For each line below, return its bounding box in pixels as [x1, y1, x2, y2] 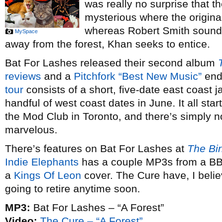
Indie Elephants [5, 156, 79, 167]
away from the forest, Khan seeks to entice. [5, 38, 210, 50]
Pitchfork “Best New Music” [74, 70, 202, 82]
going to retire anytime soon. [5, 183, 140, 194]
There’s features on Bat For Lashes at [5, 143, 187, 154]
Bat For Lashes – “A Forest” [30, 202, 164, 213]
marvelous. [5, 124, 57, 135]
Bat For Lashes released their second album [5, 57, 218, 68]
